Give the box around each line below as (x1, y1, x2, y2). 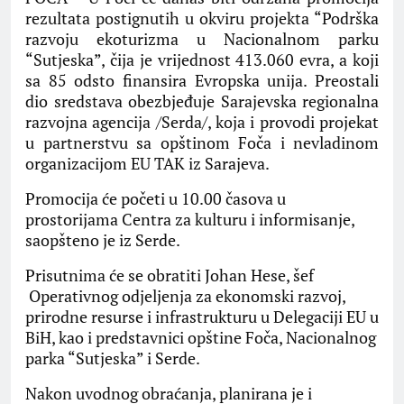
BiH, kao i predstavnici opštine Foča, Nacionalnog (25, 326, 376, 349)
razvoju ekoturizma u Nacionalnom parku (25, 28, 379, 50)
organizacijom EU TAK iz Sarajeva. (25, 152, 270, 175)
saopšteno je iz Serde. (25, 229, 180, 252)
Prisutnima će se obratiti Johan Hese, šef (25, 264, 314, 287)
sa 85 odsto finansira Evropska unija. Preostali (25, 69, 379, 92)
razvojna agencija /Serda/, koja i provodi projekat (25, 111, 379, 133)
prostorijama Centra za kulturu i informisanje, (25, 208, 354, 231)
